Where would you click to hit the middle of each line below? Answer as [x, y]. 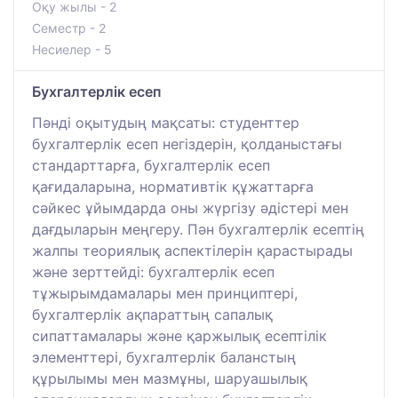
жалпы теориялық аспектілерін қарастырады [192, 250]
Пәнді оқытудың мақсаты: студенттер [166, 122]
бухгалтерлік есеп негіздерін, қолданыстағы [187, 143]
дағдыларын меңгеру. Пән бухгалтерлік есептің [198, 229]
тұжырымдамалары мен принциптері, [165, 293]
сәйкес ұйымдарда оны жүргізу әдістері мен [190, 207]
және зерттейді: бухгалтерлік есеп [153, 271]
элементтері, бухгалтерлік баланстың [164, 357]
